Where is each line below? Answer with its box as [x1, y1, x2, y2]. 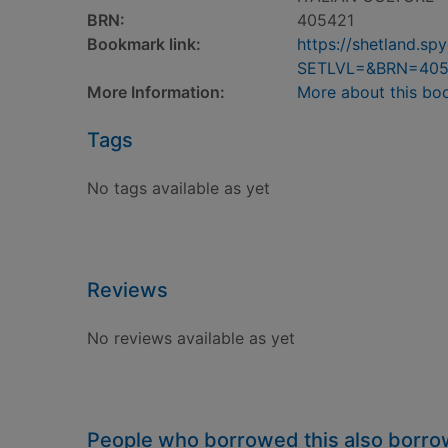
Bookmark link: [87, 34, 201, 54]
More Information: [87, 82, 225, 102]
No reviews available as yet [87, 328, 295, 348]
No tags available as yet [87, 178, 270, 198]
